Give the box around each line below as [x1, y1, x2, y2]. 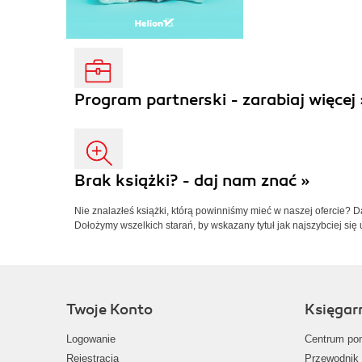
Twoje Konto [66, 301, 153, 319]
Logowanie [66, 333, 116, 346]
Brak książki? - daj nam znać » [74, 170, 310, 192]
